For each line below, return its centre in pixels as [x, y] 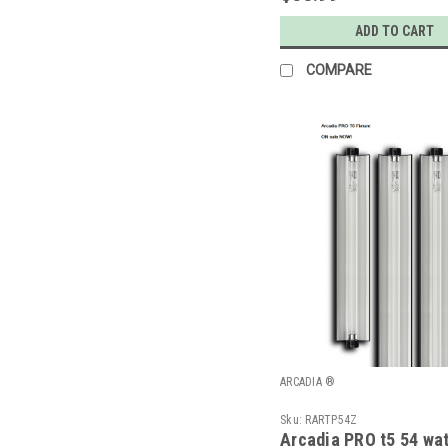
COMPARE [339, 70]
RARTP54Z [331, 420]
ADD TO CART [395, 31]
